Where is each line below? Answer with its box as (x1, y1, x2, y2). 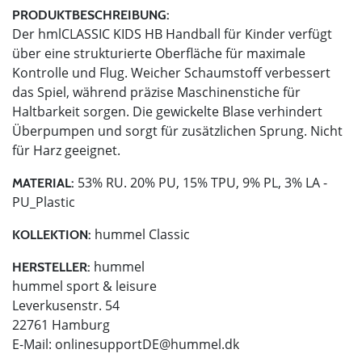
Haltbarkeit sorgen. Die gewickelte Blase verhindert (12, 102, 322, 120)
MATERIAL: (12, 175, 74, 191)
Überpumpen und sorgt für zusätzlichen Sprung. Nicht (12, 121, 343, 140)
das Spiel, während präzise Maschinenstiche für (12, 82, 301, 101)
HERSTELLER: (12, 259, 90, 275)
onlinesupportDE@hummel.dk (55, 335, 239, 353)
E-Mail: (12, 335, 55, 353)
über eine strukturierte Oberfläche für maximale (12, 44, 305, 62)
